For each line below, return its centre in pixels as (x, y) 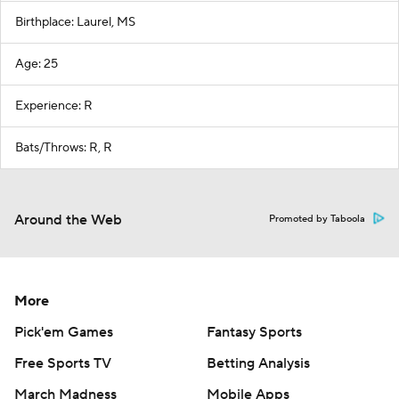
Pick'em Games (64, 332)
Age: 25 (37, 64)
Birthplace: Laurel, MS (75, 22)
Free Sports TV (63, 363)
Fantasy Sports (254, 332)
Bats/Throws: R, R (64, 148)
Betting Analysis (258, 363)
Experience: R (54, 106)
